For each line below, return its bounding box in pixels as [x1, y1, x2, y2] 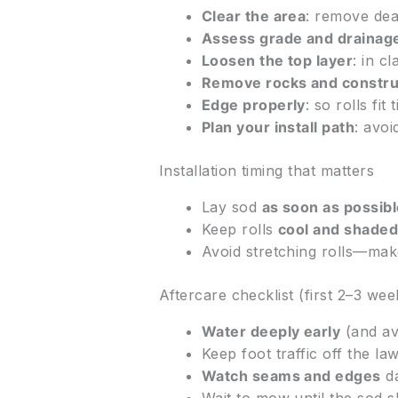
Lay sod [201, 198, 262, 217]
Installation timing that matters [158, 162, 375, 180]
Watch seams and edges [201, 367, 381, 386]
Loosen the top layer [201, 52, 354, 70]
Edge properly [201, 96, 306, 115]
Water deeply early [201, 322, 341, 341]
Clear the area [201, 7, 306, 26]
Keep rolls [201, 220, 278, 239]
